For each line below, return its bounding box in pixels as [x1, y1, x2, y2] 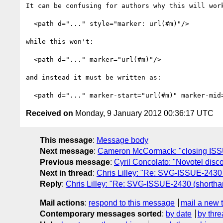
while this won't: [26, 37, 94, 45]
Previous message [40, 157, 110, 166]
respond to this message [89, 198, 175, 207]
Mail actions [40, 198, 85, 207]
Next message [40, 146, 94, 155]
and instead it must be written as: [26, 73, 161, 81]
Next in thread [40, 168, 93, 177]
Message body [97, 135, 148, 144]
